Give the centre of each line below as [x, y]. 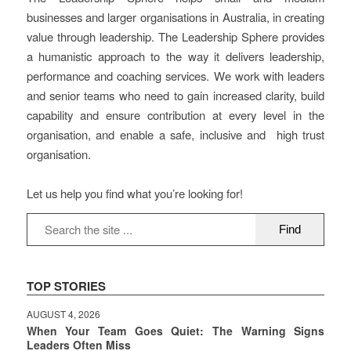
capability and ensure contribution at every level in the [175, 114]
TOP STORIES [66, 286]
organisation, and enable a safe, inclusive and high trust [175, 134]
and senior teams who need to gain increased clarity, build [175, 95]
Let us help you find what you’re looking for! [134, 194]
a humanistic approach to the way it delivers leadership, [175, 56]
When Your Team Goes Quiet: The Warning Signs [175, 330]
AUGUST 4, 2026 [63, 313]
